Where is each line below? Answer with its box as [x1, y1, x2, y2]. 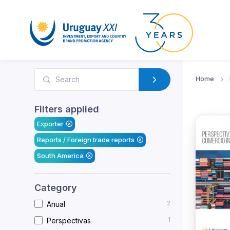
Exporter [36, 119, 64, 128]
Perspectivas [47, 216, 91, 225]
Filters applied [34, 103, 99, 114]
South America [36, 151, 84, 160]
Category [34, 182, 77, 193]
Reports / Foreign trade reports [36, 135, 135, 144]
